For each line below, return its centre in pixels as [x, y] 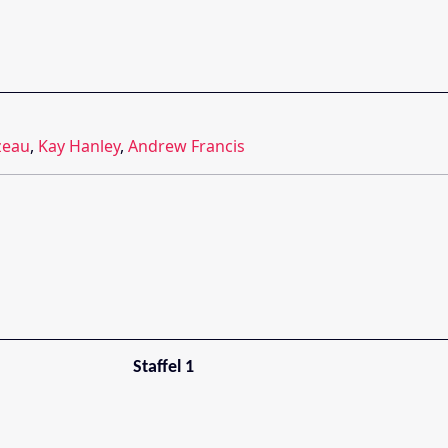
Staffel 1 [164, 368]
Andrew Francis [186, 146]
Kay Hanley [79, 146]
